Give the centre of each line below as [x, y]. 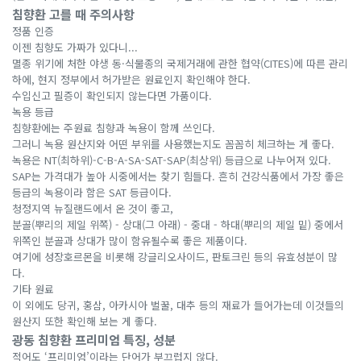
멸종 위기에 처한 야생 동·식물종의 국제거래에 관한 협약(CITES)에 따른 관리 [180, 64]
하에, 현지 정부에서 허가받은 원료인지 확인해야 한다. [131, 80]
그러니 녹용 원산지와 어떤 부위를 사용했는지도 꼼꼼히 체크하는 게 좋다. [173, 144]
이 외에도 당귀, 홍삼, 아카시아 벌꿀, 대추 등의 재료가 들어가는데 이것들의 [178, 305]
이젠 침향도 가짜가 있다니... [75, 48]
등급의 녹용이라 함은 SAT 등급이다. [92, 193]
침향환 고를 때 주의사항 [73, 14]
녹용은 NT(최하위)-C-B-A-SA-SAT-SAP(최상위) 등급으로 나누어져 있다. [172, 160]
